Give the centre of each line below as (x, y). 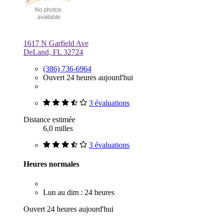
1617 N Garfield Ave (56, 44)
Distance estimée (49, 120)
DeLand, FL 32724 (53, 52)
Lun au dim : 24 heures (79, 192)
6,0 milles (58, 129)
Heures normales (51, 164)
